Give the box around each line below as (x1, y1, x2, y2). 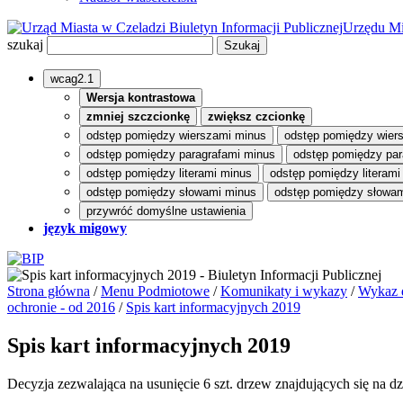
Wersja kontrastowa (86, 91, 195, 104)
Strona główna (7, 283, 90, 299)
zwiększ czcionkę (208, 110, 305, 123)
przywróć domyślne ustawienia (86, 204, 246, 218)
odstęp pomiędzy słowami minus (86, 185, 256, 199)
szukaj (7, 37, 43, 52)
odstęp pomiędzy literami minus (86, 166, 252, 180)
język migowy (43, 220, 127, 236)
